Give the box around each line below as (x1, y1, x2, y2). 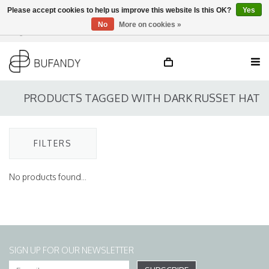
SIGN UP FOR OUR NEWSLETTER (9, 245, 134, 255)
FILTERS (34, 138, 72, 148)
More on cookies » (118, 20, 181, 29)
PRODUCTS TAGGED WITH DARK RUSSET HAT (24, 91, 260, 104)
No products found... (9, 172, 86, 182)
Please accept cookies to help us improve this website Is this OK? (7, 6, 233, 14)
